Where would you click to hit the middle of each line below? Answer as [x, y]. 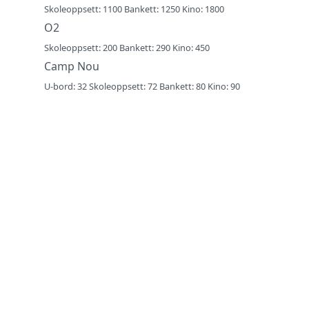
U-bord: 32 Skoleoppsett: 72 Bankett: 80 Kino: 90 [142, 86]
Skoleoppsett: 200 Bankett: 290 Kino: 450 [127, 47]
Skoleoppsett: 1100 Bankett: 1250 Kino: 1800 [134, 9]
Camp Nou [72, 66]
